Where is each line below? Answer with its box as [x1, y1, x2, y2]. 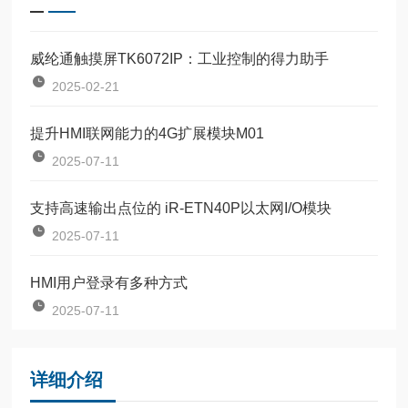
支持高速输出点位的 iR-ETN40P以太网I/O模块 [30, 199, 332, 216]
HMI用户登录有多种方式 [30, 274, 189, 291]
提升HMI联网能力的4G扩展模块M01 [30, 125, 265, 141]
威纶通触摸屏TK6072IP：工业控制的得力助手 [30, 50, 330, 66]
